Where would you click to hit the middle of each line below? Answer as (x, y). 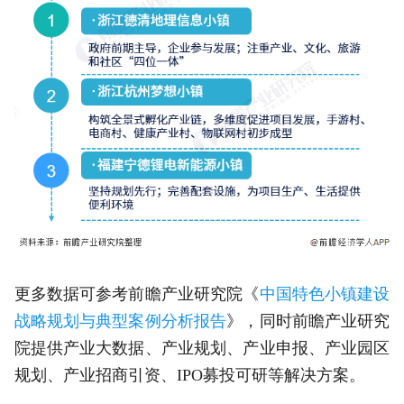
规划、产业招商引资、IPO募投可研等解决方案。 (189, 375)
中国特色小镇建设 (325, 294)
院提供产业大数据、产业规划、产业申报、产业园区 (202, 348)
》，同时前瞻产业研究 (308, 321)
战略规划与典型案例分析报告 (120, 321)
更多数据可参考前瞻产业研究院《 (137, 294)
